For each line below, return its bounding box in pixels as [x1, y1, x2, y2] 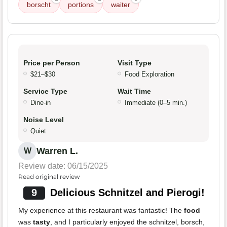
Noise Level [23, 116, 64, 124]
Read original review [18, 173, 80, 181]
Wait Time [118, 87, 151, 96]
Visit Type [118, 59, 152, 67]
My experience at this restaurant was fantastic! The [18, 206, 184, 215]
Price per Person [23, 59, 80, 67]
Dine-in [30, 99, 51, 107]
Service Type [23, 87, 67, 96]
